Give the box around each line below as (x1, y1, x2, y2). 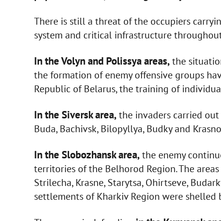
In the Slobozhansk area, (34, 148, 140, 162)
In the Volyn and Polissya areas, (34, 54, 170, 68)
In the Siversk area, (34, 108, 116, 122)
